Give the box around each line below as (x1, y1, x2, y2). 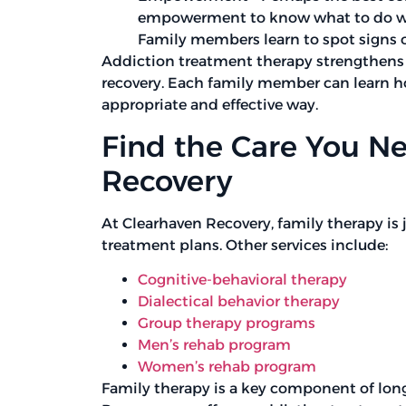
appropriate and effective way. (101, 96, 318, 114)
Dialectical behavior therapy (138, 293, 340, 311)
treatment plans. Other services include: (101, 236, 388, 254)
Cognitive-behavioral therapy (138, 271, 347, 289)
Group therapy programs (138, 314, 315, 333)
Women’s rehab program (138, 358, 316, 376)
